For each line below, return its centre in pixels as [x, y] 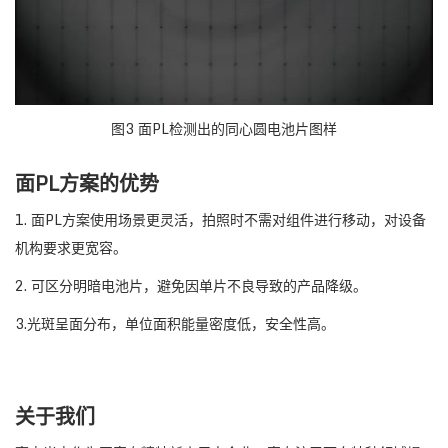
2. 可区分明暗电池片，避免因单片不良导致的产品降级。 [191, 285]
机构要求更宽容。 [71, 247]
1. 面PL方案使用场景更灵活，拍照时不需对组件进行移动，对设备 [220, 219]
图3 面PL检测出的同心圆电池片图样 [224, 128]
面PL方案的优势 [87, 183]
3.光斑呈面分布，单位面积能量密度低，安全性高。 [175, 323]
